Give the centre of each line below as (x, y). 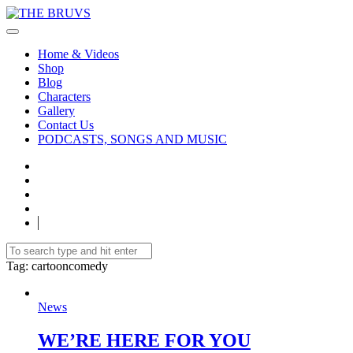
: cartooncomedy (67, 266)
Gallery (56, 111)
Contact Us (66, 125)
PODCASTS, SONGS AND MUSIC (132, 139)
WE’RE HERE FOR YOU (144, 340)
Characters (64, 97)
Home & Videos (78, 54)
